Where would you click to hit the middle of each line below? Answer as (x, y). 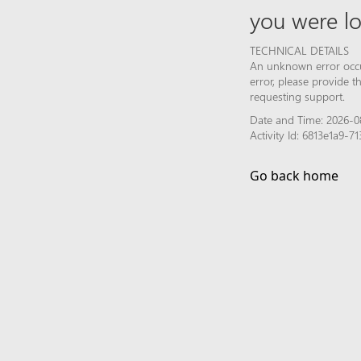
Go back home (294, 175)
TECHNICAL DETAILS (299, 50)
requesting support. (297, 96)
